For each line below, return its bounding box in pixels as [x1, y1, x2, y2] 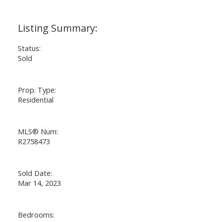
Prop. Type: [17, 84, 56, 95]
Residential [17, 94, 54, 105]
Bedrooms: [17, 209, 55, 220]
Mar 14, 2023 [17, 177, 61, 188]
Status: [17, 43, 41, 53]
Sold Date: [17, 167, 52, 178]
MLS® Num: [17, 126, 58, 136]
